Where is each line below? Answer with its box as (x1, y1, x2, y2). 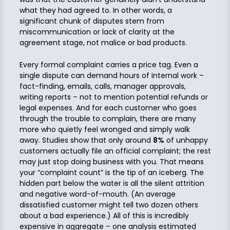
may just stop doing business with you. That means (19, 157, 204, 167)
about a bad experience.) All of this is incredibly (19, 210, 189, 221)
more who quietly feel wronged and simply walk (19, 124, 190, 135)
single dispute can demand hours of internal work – (19, 70, 204, 81)
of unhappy (164, 135, 208, 146)
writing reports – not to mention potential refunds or (19, 92, 208, 103)
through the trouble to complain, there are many (19, 113, 196, 124)
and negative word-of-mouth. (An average (19, 189, 176, 200)
